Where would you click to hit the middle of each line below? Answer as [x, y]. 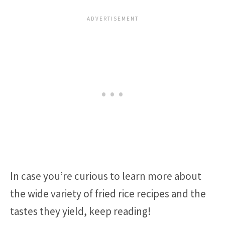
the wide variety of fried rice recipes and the [108, 194]
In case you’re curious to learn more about [106, 176]
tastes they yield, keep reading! [81, 211]
